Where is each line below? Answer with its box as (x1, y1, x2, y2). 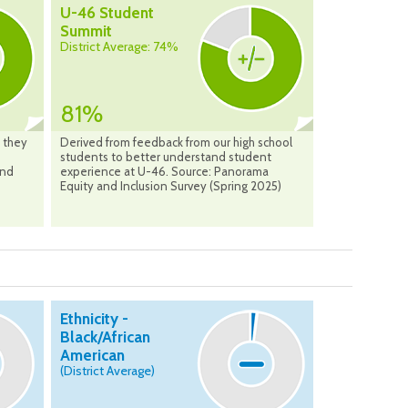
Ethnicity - (60, 310, 128, 329)
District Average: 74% (60, 38, 178, 56)
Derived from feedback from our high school (60, 135, 292, 150)
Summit (60, 22, 112, 41)
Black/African (60, 328, 150, 347)
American (60, 346, 125, 365)
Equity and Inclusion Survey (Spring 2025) (60, 178, 281, 194)
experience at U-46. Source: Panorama (60, 164, 269, 179)
